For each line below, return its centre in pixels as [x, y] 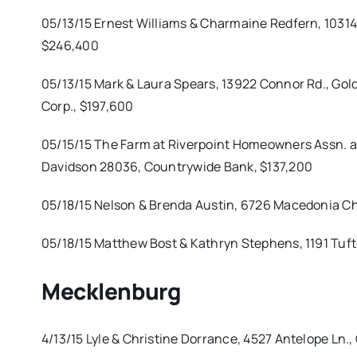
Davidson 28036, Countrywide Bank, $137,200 [177, 167]
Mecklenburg [111, 291]
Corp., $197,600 [87, 106]
